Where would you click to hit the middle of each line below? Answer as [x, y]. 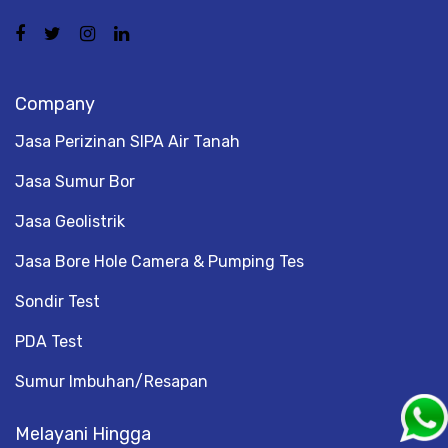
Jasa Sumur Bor [75, 181]
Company [55, 103]
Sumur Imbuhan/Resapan [111, 381]
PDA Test [49, 341]
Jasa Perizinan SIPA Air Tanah [127, 141]
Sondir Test [57, 301]
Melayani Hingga [83, 433]
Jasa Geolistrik [70, 221]
